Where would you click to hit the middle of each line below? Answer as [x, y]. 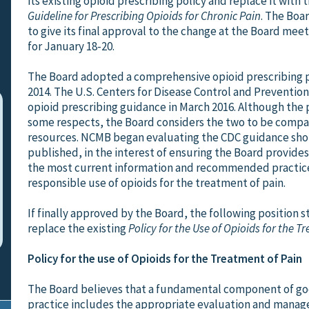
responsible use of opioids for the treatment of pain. [157, 182]
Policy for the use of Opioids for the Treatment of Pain [165, 258]
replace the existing [78, 228]
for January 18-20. [71, 46]
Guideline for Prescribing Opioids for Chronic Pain [144, 16]
